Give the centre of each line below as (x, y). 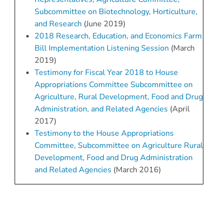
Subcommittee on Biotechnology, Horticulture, (116, 12)
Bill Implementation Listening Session (101, 48)
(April (179, 109)
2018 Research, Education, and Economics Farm (118, 36)
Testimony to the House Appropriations (104, 134)
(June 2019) (103, 24)
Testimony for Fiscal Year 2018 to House (106, 73)
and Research (58, 24)
